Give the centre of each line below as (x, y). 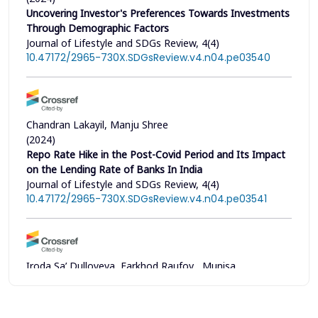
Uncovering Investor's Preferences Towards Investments (158, 13)
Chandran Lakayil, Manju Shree (97, 124)
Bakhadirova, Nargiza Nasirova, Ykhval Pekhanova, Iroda (157, 280)
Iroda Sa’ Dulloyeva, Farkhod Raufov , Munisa (131, 265)
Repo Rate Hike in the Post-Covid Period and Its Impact (156, 154)
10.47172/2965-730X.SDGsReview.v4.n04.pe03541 (147, 198)
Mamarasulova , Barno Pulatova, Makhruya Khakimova (154, 295)
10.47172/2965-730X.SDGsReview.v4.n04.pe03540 (148, 57)
